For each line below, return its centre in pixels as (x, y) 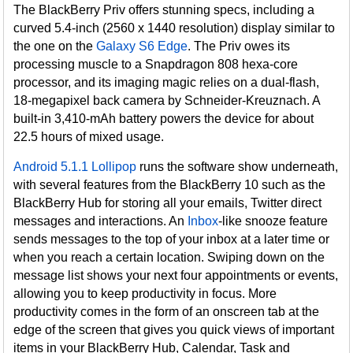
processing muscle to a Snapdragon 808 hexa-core (156, 64)
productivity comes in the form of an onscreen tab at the (167, 312)
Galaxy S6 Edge (142, 46)
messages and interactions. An (101, 221)
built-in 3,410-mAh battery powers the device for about (164, 119)
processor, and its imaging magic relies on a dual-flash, (167, 82)
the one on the (55, 46)
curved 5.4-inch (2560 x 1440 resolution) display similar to (175, 28)
